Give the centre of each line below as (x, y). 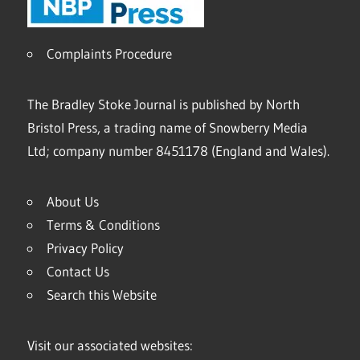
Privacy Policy (85, 247)
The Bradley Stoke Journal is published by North (164, 104)
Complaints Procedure (109, 53)
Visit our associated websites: (110, 345)
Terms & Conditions (103, 224)
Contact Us (78, 271)
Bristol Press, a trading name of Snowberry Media (168, 127)
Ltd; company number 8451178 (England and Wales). (178, 150)
